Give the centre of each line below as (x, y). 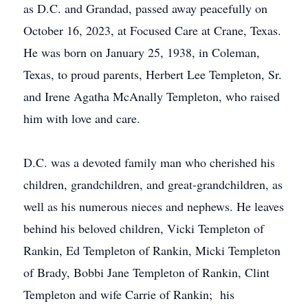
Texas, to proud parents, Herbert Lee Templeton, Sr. (153, 74)
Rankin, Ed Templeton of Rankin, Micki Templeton (152, 250)
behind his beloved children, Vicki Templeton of (144, 228)
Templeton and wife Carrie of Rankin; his (129, 294)
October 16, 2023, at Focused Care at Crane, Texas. (152, 30)
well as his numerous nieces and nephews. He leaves (154, 206)
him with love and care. (82, 118)
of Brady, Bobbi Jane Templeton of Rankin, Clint (146, 272)
